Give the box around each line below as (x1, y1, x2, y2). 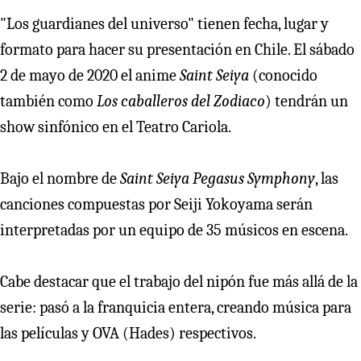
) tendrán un (265, 92, 348, 111)
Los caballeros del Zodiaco (97, 92, 265, 111)
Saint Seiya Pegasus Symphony (120, 169, 315, 189)
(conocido (249, 66, 317, 85)
